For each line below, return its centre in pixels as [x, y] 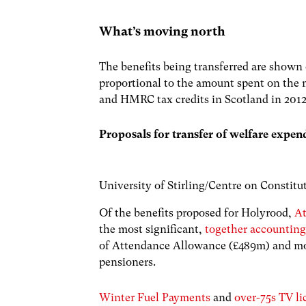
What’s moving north [163, 31]
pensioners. [128, 262]
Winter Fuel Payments [155, 297]
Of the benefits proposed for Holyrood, [197, 213]
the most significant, [152, 229]
